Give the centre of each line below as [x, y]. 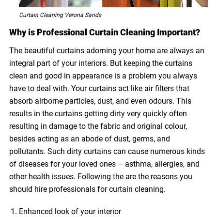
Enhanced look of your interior [70, 211]
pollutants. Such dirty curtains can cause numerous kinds [107, 151]
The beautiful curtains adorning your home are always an [107, 50]
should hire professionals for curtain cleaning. [88, 189]
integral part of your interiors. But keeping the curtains [101, 63]
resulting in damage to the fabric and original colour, [98, 126]
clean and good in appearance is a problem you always [103, 76]
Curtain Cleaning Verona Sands [60, 15]
